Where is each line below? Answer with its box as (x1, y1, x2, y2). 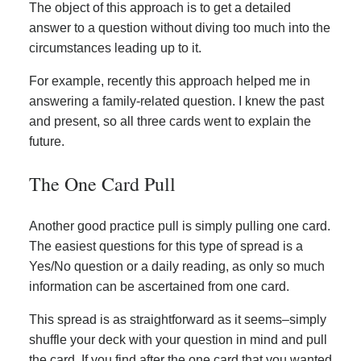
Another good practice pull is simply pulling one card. (29, 219, 330, 234)
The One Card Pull (29, 171, 176, 197)
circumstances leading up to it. (29, 41, 201, 56)
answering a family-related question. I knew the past (29, 94, 324, 109)
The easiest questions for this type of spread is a (29, 239, 303, 254)
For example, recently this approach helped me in (29, 74, 310, 89)
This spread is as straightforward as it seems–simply (29, 313, 326, 327)
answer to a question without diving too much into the (29, 21, 330, 35)
